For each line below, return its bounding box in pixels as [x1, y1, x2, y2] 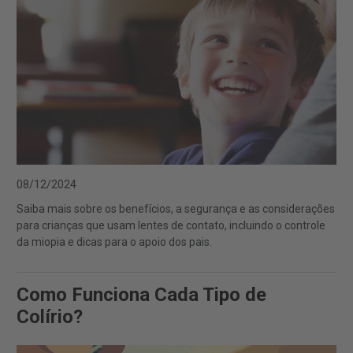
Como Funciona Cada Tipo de [17, 283, 266, 306]
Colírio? [17, 305, 83, 328]
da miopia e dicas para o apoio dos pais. [17, 235, 212, 248]
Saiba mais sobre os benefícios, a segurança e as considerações [17, 202, 335, 215]
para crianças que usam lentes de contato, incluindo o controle [17, 218, 325, 232]
